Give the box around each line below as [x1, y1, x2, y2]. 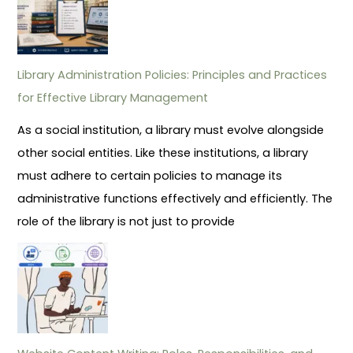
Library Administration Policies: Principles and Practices [17, 66, 328, 83]
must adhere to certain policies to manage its [17, 167, 283, 184]
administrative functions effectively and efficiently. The [17, 190, 333, 206]
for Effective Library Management [17, 89, 209, 106]
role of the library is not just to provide [17, 213, 236, 229]
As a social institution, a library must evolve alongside [17, 121, 325, 138]
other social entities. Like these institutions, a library [17, 144, 309, 161]
